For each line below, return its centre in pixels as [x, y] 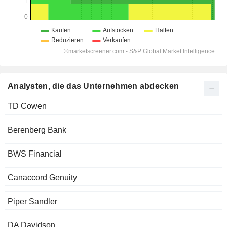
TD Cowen [27, 106]
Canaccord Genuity [42, 178]
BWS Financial [35, 154]
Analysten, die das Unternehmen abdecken [93, 86]
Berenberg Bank [37, 130]
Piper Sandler [32, 202]
